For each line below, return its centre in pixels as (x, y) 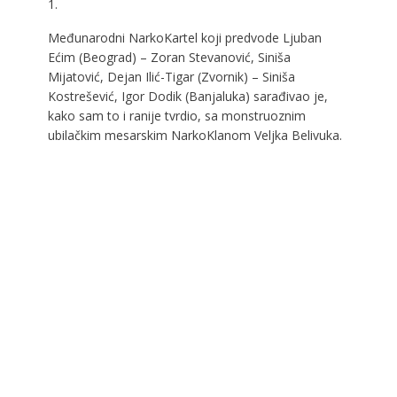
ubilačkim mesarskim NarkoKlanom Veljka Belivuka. (195, 135)
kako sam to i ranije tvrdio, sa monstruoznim (176, 115)
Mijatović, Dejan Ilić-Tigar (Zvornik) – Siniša (171, 76)
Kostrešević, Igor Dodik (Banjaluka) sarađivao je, (187, 96)
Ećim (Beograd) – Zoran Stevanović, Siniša (169, 57)
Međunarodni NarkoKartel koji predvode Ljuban (184, 37)
